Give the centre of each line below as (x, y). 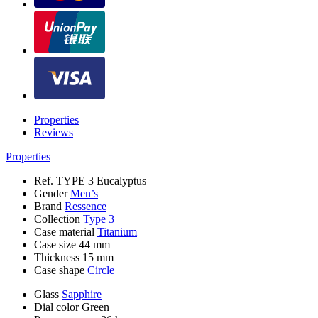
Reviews (54, 133)
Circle (101, 270)
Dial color (58, 307)
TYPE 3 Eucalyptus (101, 181)
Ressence (86, 207)
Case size (56, 245)
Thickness (58, 258)
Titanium (117, 232)
